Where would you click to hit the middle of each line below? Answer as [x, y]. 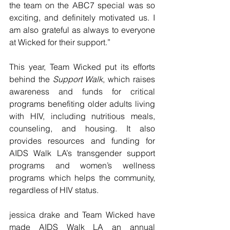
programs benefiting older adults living [82, 104]
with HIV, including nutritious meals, [82, 116]
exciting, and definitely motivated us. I [82, 18]
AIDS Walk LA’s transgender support [82, 153]
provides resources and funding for [82, 141]
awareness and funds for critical [82, 92]
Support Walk [78, 79]
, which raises [129, 79]
